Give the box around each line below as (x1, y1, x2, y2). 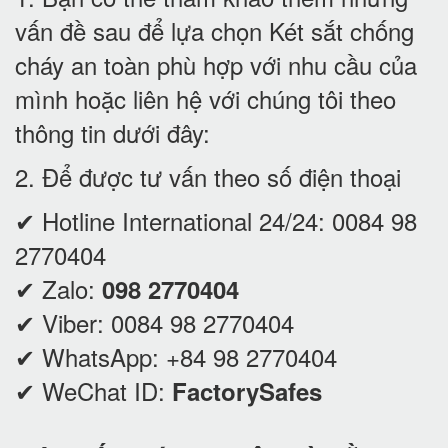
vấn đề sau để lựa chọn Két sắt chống (15, 12, 414, 48)
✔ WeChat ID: (15, 372, 172, 408)
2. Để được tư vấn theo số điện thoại (15, 158, 408, 194)
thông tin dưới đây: (15, 114, 210, 150)
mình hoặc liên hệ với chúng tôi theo (15, 80, 396, 116)
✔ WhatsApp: (15, 338, 166, 374)
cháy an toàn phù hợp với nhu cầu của (15, 46, 417, 82)
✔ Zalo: (15, 270, 102, 306)
